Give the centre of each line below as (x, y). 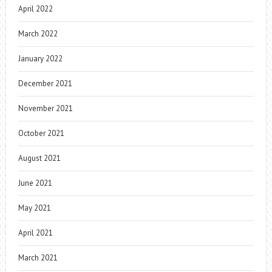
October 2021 (41, 133)
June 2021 (35, 183)
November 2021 (45, 108)
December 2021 (45, 83)
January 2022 (40, 58)
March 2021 (38, 257)
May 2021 (34, 208)
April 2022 (35, 8)
